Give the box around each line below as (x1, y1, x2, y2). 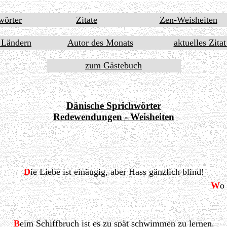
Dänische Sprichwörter (66, 100, 161, 111)
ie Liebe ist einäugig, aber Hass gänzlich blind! (30, 167, 204, 177)
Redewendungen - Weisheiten (53, 111, 174, 122)
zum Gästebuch (85, 60, 142, 70)
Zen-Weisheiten (159, 15, 217, 25)
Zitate (76, 15, 97, 25)
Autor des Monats (67, 37, 133, 48)
